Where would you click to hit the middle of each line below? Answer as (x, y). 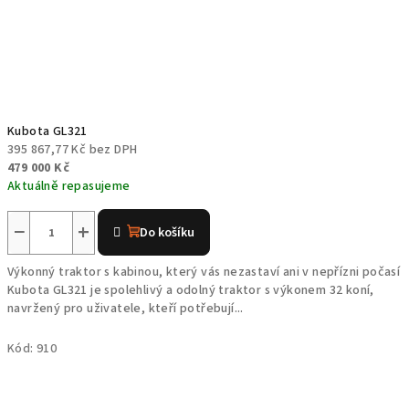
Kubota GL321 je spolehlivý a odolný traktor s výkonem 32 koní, (191, 290)
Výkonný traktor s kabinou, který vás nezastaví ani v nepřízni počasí (204, 272)
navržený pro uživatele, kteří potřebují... (126, 309)
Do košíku (168, 233)
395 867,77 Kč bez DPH (73, 150)
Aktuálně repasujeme (69, 186)
